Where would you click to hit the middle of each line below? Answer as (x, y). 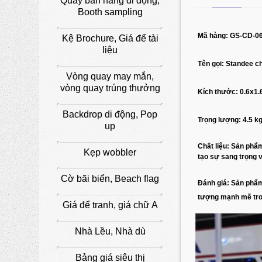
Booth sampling (110, 12)
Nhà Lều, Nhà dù (110, 231)
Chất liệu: (214, 146)
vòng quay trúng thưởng (110, 88)
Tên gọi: (212, 63)
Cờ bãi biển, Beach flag (110, 178)
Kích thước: (219, 92)
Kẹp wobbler (110, 152)
